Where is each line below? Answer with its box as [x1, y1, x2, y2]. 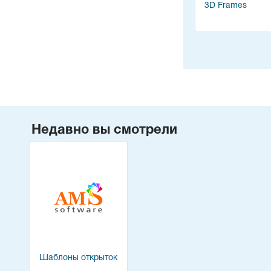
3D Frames [204, 1, 247, 10]
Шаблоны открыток [39, 253, 117, 262]
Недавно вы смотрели [31, 123, 177, 136]
